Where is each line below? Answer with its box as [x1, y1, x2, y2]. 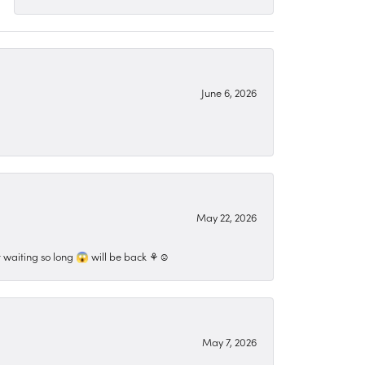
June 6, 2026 [201, 85, 257, 100]
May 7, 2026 [202, 334, 257, 350]
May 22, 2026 [196, 209, 257, 225]
